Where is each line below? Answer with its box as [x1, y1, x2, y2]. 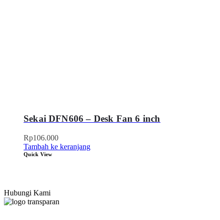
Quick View [24, 151, 53, 158]
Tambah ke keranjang [24, 142, 90, 151]
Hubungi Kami [4, 189, 51, 197]
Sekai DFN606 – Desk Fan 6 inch [24, 113, 161, 124]
